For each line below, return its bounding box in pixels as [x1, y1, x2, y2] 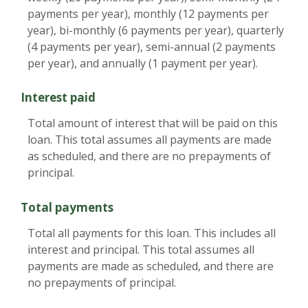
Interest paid [21, 89, 96, 106]
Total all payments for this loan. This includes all [27, 225, 276, 241]
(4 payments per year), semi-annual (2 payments [27, 39, 276, 55]
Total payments [21, 199, 113, 215]
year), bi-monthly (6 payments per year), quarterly [27, 23, 284, 38]
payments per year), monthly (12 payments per [27, 6, 269, 22]
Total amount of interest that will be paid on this [27, 115, 278, 131]
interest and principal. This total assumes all [27, 241, 254, 257]
